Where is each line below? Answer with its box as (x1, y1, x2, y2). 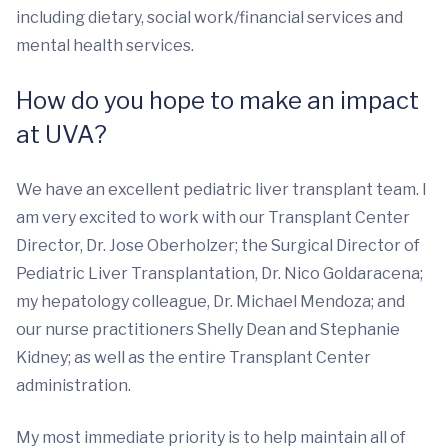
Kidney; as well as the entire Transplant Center (16, 348, 371, 367)
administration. (16, 376, 131, 395)
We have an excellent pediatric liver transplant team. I (16, 180, 427, 199)
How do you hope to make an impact (16, 86, 419, 115)
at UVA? (16, 120, 107, 149)
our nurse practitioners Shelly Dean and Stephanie (16, 320, 400, 339)
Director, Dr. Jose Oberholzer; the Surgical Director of (16, 236, 420, 255)
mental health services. (16, 36, 194, 55)
